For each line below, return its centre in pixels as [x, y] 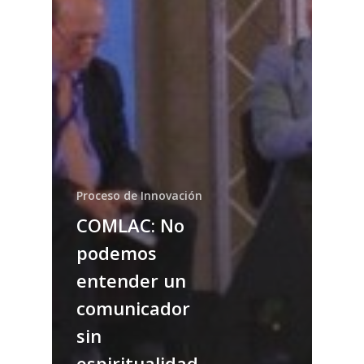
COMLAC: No [130, 225]
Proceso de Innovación [139, 195]
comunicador [133, 308]
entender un [131, 280]
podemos [117, 252]
